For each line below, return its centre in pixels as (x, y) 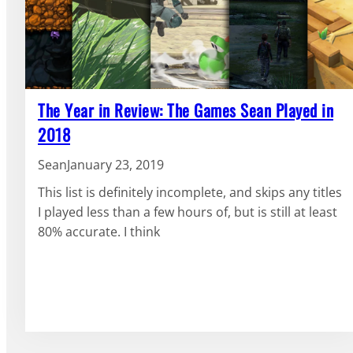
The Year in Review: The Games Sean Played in (186, 110)
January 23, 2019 (115, 164)
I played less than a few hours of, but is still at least (188, 212)
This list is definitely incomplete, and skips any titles (190, 193)
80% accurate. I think (99, 232)
